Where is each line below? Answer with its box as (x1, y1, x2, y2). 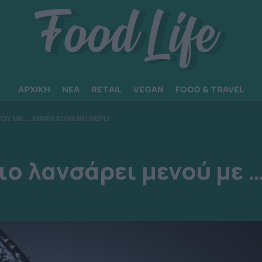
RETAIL (91, 83, 122, 96)
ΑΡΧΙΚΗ (18, 83, 50, 96)
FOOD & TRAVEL (175, 83, 244, 96)
